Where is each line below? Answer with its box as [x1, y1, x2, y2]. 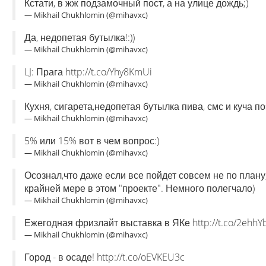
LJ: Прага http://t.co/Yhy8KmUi [24, 65, 152, 78]
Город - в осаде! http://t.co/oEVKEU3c [24, 251, 185, 264]
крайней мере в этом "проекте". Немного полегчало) [24, 182, 255, 195]
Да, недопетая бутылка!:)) [24, 31, 135, 44]
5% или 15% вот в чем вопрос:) [24, 134, 159, 147]
